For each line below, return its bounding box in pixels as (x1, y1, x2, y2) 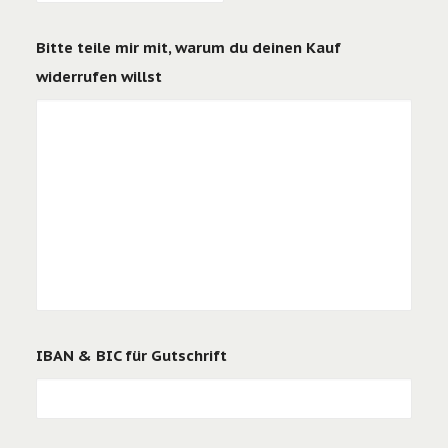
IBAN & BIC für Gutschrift (36, 345, 227, 365)
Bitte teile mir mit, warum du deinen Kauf (36, 37, 341, 57)
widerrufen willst (36, 66, 162, 86)
